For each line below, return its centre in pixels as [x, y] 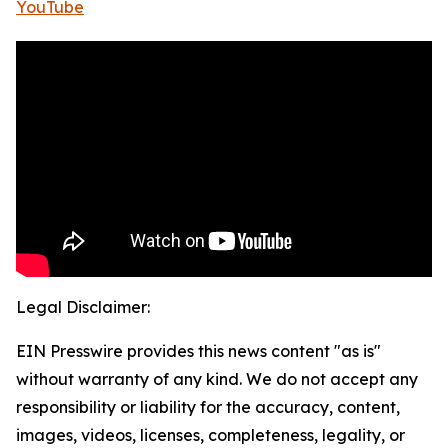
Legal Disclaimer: [83, 307]
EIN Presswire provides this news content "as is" [198, 351]
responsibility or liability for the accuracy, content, [208, 407]
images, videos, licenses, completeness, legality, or [210, 435]
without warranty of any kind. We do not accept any [217, 379]
